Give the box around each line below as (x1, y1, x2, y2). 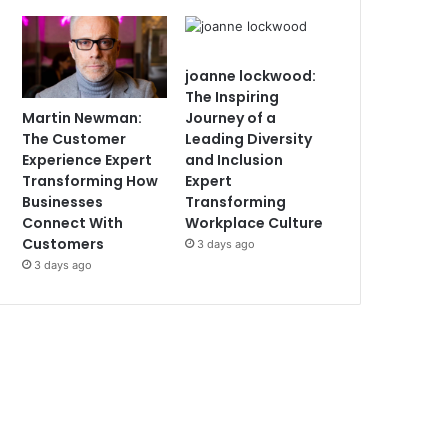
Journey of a (185, 108, 277, 128)
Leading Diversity (185, 129, 313, 149)
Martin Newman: (22, 107, 143, 128)
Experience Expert (22, 149, 153, 170)
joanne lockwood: (185, 66, 317, 86)
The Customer (22, 128, 127, 149)
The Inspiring (185, 87, 280, 107)
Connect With (22, 212, 124, 233)
